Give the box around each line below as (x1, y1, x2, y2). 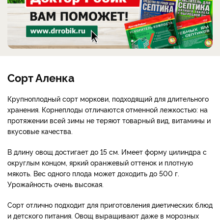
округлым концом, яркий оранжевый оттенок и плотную (7, 157, 193, 167)
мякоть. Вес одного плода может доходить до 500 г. (7, 168, 179, 178)
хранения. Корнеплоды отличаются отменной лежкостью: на (7, 104, 208, 114)
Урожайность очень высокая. (7, 179, 104, 189)
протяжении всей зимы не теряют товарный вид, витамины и (7, 115, 211, 125)
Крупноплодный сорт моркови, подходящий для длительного (7, 93, 209, 103)
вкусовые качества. (7, 126, 73, 136)
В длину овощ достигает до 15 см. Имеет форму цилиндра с (7, 146, 207, 156)
